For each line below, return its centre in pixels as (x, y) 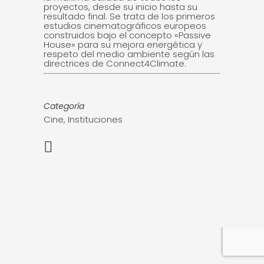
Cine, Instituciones (83, 119)
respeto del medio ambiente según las (129, 54)
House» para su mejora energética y (123, 44)
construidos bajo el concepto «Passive (127, 35)
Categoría (64, 106)
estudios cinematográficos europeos (125, 26)
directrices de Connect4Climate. (115, 63)
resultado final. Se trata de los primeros (129, 16)
